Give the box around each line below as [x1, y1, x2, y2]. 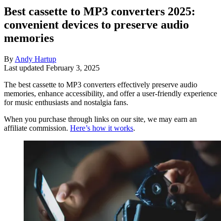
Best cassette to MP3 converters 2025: [4, 4, 195, 18]
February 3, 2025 [46, 63, 100, 72]
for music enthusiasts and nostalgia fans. [4, 98, 128, 107]
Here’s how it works [70, 123, 133, 132]
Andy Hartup [15, 54, 56, 63]
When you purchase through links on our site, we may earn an [4, 114, 197, 123]
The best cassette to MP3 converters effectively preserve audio [4, 80, 197, 89]
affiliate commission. [4, 123, 70, 132]
